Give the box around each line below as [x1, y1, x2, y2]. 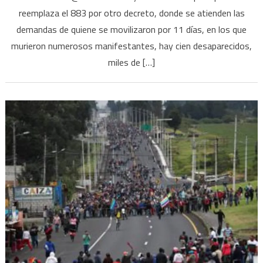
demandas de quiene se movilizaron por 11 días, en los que [16, 22, 247, 37]
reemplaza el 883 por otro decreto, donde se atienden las [18, 6, 245, 21]
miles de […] [108, 55, 155, 70]
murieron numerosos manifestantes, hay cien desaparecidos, [11, 39, 252, 53]
